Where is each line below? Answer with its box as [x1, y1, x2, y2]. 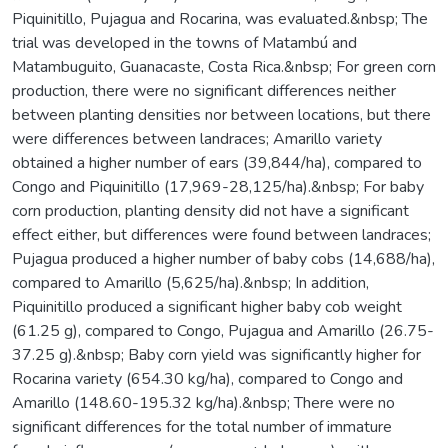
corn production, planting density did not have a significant [12, 199, 409, 222]
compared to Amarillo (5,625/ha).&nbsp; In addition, [12, 271, 369, 294]
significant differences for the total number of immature [12, 415, 392, 438]
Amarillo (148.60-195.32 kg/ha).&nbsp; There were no [12, 391, 395, 414]
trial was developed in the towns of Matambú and [12, 31, 357, 54]
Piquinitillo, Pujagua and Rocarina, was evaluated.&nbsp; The [12, 7, 428, 30]
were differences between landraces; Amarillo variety [12, 127, 382, 150]
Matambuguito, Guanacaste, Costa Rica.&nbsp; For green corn [12, 55, 436, 78]
